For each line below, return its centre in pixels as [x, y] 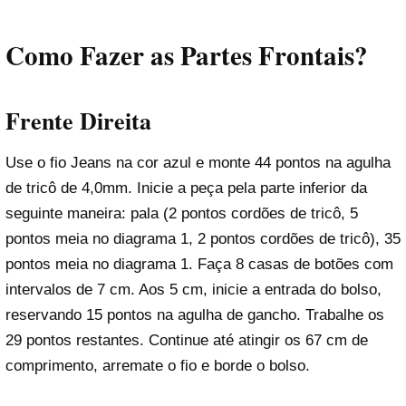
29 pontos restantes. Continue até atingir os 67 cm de [187, 340]
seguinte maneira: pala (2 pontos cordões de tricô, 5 [182, 213]
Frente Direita [78, 120]
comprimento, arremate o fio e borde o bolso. [158, 365]
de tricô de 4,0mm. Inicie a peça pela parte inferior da [186, 188]
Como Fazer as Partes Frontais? [187, 55]
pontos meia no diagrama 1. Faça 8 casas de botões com [199, 264]
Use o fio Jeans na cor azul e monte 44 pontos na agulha [198, 162]
